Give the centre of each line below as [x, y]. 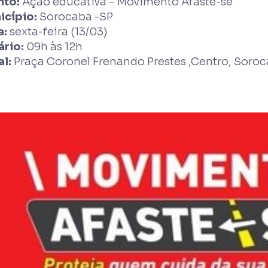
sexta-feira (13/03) [57, 31]
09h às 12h [53, 46]
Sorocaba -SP [75, 16]
